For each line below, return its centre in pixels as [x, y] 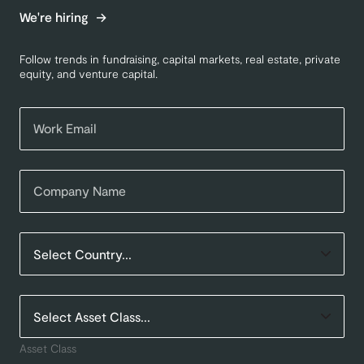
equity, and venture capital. [89, 73]
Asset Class [48, 349]
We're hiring [56, 16]
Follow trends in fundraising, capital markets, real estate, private [180, 58]
